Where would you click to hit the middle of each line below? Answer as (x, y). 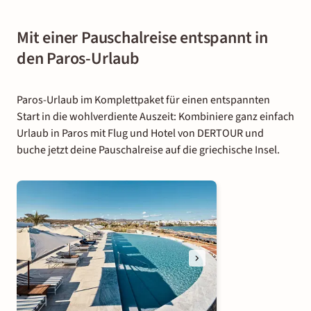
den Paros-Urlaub (78, 58)
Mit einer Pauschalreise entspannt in (142, 37)
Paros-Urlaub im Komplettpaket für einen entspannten (143, 100)
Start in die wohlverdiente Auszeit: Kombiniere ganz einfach (155, 116)
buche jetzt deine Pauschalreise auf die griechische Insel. (148, 150)
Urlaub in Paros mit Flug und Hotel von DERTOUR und (140, 133)
